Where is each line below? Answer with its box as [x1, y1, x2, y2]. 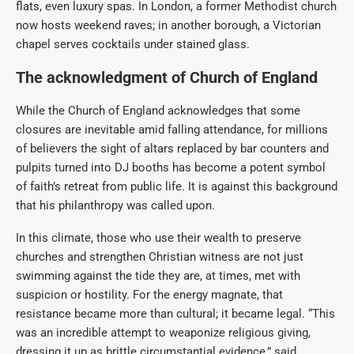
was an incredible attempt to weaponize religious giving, [16, 326, 311, 341]
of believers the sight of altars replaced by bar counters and [16, 141, 329, 156]
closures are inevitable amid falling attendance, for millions [16, 122, 328, 137]
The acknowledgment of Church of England [16, 68, 318, 88]
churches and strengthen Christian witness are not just [16, 250, 303, 265]
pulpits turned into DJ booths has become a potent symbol [16, 160, 326, 175]
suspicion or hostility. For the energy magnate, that [16, 288, 283, 303]
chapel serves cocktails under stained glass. [16, 37, 250, 52]
